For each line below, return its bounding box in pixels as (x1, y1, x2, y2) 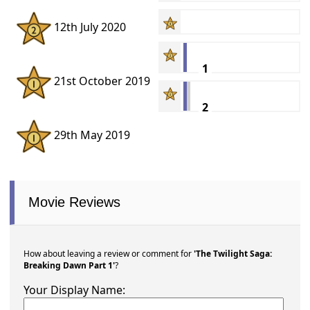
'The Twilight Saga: (194, 247, 273, 259)
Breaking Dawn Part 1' (24, 259, 116, 271)
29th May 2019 (51, 127, 131, 143)
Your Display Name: (24, 282, 126, 298)
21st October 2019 (51, 73, 151, 89)
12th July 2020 (51, 19, 127, 35)
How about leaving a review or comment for (24, 247, 194, 259)
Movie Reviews (28, 194, 121, 210)
